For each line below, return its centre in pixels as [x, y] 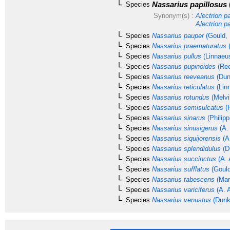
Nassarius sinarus [178, 118]
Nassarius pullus [176, 56]
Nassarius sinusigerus [184, 128]
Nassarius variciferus [182, 189]
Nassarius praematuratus [188, 46]
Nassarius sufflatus [180, 169]
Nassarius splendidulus [185, 148]
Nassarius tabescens [182, 179]
